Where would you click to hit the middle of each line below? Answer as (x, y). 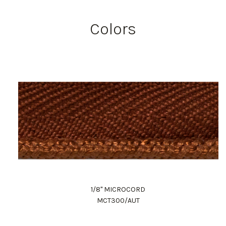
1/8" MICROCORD (118, 189)
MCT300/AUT (118, 200)
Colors (113, 29)
